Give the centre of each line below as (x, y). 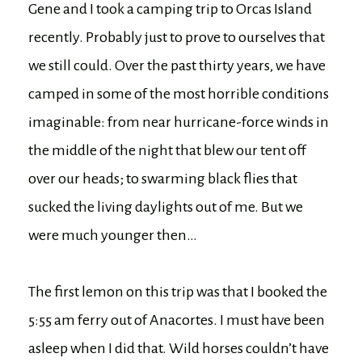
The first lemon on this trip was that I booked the (178, 292)
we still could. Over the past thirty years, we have (177, 66)
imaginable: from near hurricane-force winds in (179, 122)
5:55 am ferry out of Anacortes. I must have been (177, 320)
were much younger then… (113, 236)
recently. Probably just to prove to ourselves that (177, 38)
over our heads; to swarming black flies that (163, 179)
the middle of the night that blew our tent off (167, 151)
